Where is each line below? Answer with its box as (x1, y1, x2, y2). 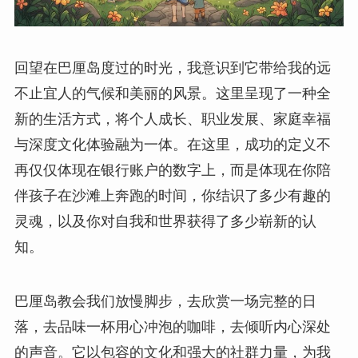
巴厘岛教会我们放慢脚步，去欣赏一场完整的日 (14, 292, 316, 309)
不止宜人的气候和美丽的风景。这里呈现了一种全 (14, 85, 331, 101)
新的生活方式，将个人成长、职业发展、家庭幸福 (14, 110, 331, 127)
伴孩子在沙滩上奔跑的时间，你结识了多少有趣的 (14, 187, 331, 204)
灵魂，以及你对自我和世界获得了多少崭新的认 (14, 213, 316, 229)
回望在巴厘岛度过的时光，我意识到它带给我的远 (14, 59, 331, 76)
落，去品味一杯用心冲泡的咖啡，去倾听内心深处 (14, 318, 331, 335)
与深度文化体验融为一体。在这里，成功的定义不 (14, 136, 331, 153)
